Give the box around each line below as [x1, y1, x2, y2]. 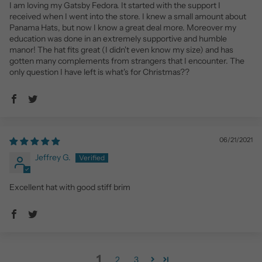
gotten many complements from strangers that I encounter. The [9, 56, 244, 67]
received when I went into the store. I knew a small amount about [9, 11, 246, 22]
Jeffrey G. [35, 152, 71, 163]
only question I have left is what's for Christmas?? [9, 67, 189, 78]
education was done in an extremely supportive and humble [9, 33, 227, 44]
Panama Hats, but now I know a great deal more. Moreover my [9, 22, 236, 33]
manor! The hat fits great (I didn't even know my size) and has [9, 44, 233, 56]
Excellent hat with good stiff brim [9, 182, 130, 193]
